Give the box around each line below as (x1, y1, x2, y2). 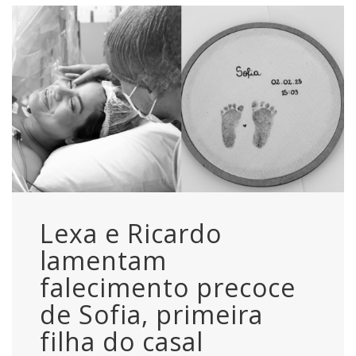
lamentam (40, 242, 167, 277)
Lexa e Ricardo (40, 215, 222, 250)
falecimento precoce (40, 269, 296, 304)
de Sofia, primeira (40, 296, 263, 331)
